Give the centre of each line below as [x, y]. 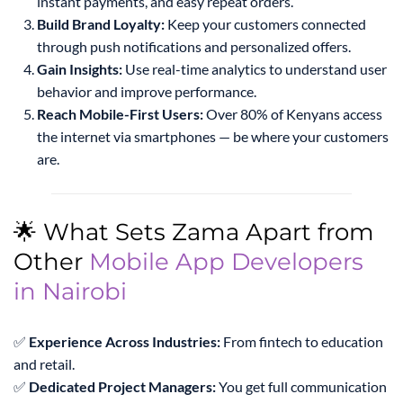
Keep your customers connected [265, 24]
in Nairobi [70, 292]
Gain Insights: [80, 69]
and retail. [44, 364]
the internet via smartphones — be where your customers [213, 137]
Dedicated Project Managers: [122, 387]
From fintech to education [302, 342]
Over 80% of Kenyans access [293, 114]
